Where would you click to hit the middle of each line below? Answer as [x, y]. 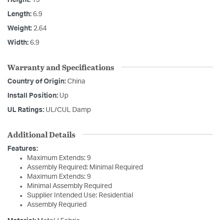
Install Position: [33, 96]
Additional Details [41, 134]
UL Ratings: [27, 110]
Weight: [20, 28]
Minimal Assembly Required [69, 186]
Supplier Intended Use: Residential [80, 195]
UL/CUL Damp [68, 110]
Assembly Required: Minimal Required [85, 167]
